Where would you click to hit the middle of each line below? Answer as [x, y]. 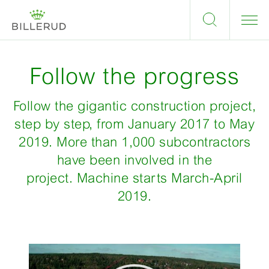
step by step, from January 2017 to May [134, 124]
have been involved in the [134, 160]
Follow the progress [134, 76]
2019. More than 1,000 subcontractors [134, 142]
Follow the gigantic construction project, [134, 106]
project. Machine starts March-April [134, 178]
